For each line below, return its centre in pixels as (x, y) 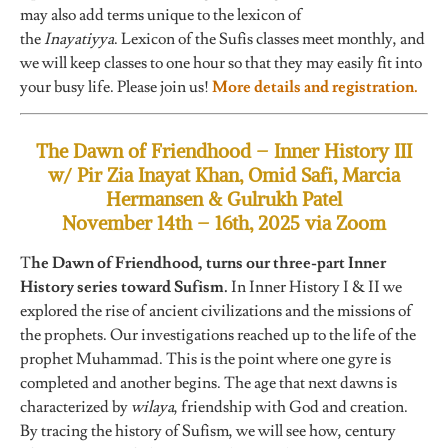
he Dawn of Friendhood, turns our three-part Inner (208, 263)
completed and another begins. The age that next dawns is (208, 383)
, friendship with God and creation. (291, 407)
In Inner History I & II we (315, 287)
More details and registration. (315, 86)
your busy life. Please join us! (116, 86)
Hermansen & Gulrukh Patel (224, 200)
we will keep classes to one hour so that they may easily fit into (221, 62)
